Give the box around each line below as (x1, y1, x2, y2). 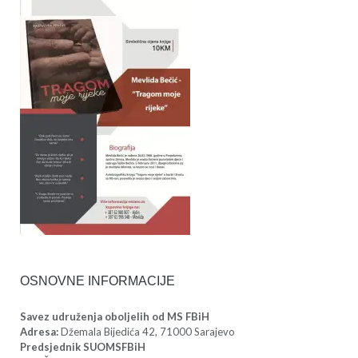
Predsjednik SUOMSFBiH (19, 340, 145, 354)
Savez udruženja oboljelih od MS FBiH (19, 310, 209, 324)
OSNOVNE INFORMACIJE (19, 274, 175, 288)
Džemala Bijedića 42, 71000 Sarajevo (58, 325, 235, 339)
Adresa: (19, 325, 58, 339)
